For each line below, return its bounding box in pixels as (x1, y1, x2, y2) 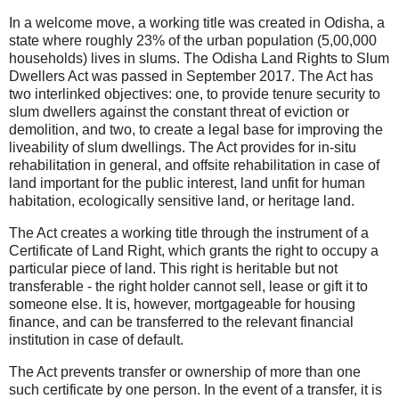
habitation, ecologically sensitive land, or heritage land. (9, 193, 354, 209)
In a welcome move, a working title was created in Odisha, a (9, 15, 385, 31)
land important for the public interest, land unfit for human (9, 175, 365, 191)
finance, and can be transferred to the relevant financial (9, 314, 354, 330)
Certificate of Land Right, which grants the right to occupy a (9, 243, 379, 259)
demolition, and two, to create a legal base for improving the (9, 122, 383, 138)
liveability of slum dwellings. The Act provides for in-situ (9, 140, 356, 156)
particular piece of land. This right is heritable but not (9, 261, 338, 277)
